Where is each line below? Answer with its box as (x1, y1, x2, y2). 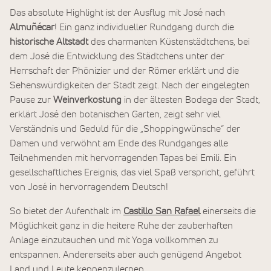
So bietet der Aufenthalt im (10, 206, 123, 217)
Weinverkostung (53, 94, 124, 105)
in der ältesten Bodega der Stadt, (124, 94, 260, 105)
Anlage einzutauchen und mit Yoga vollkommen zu (10, 235, 218, 246)
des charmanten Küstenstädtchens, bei (91, 36, 250, 47)
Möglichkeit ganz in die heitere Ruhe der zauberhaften (10, 221, 233, 231)
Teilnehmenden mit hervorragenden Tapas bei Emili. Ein (10, 152, 237, 163)
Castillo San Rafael (123, 206, 200, 217)
